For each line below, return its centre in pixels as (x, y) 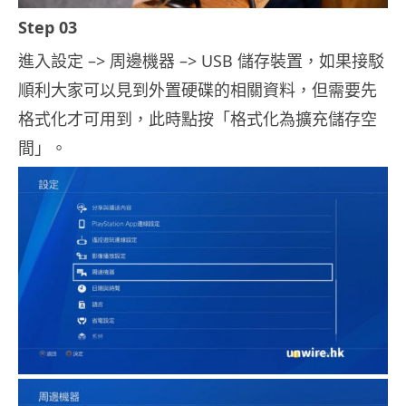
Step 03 (48, 27)
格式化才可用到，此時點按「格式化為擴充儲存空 (198, 118)
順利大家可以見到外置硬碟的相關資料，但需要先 (198, 89)
